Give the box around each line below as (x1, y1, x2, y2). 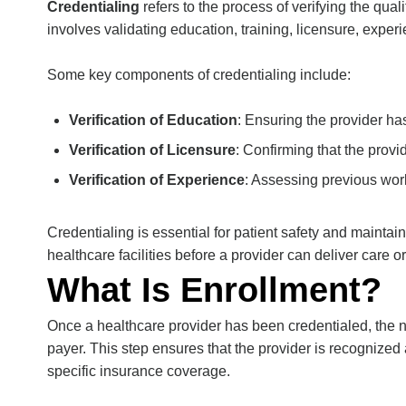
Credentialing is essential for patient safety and (47, 225, 351, 240)
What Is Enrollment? (47, 271, 382, 309)
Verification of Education (69, 112, 237, 128)
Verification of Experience (69, 172, 245, 188)
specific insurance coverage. (47, 363, 230, 379)
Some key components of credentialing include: (47, 67, 351, 82)
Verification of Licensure (69, 142, 236, 158)
